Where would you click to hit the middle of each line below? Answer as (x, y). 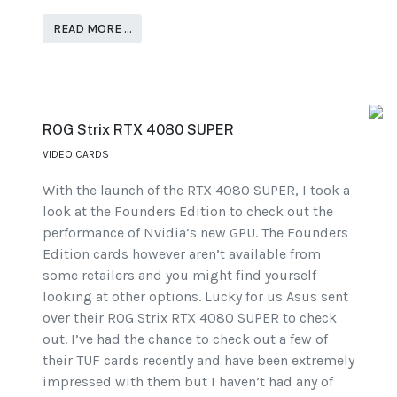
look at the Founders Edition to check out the (188, 212)
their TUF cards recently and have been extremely (198, 361)
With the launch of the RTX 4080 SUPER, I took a (196, 191)
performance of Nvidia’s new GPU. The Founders (195, 233)
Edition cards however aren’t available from (182, 254)
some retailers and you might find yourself (179, 276)
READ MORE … (92, 28)
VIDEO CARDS (76, 155)
